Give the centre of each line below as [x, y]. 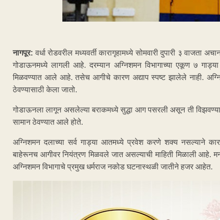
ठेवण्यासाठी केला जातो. [45, 89]
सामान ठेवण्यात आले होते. [48, 122]
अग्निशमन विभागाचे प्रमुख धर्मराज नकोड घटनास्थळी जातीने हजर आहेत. [113, 166]
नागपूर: [23, 53]
